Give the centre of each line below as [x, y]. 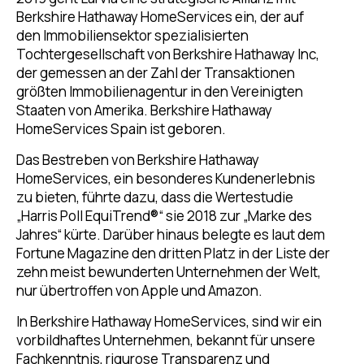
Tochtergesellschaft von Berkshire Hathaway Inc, [168, 54]
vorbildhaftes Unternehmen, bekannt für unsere [166, 340]
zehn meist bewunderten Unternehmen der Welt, [169, 272]
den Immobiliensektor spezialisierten [132, 35]
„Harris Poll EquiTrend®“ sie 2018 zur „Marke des [164, 216]
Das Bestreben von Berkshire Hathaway [138, 160]
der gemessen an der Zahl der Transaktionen [156, 73]
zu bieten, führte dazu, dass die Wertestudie [155, 197]
